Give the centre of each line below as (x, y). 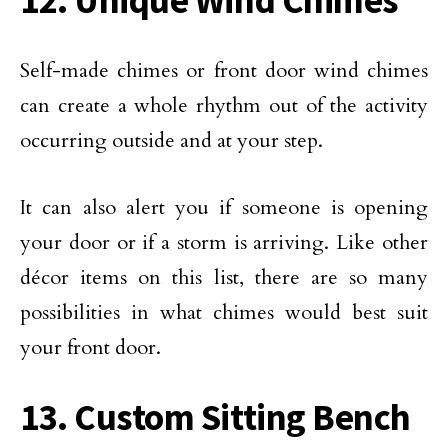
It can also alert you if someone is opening (224, 207)
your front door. (90, 347)
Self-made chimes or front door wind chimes (224, 70)
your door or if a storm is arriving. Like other (224, 242)
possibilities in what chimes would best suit (224, 312)
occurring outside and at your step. (171, 140)
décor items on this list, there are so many (224, 277)
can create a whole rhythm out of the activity (224, 105)
